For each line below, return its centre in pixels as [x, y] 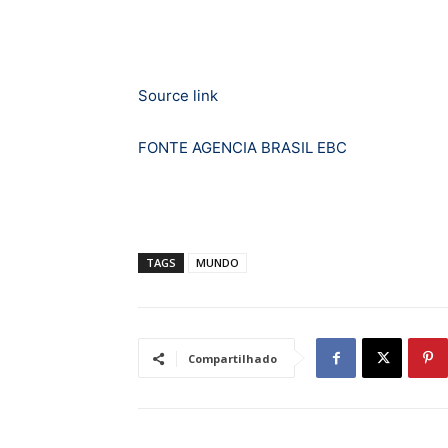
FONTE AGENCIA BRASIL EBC [242, 148]
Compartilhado [232, 359]
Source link [178, 96]
